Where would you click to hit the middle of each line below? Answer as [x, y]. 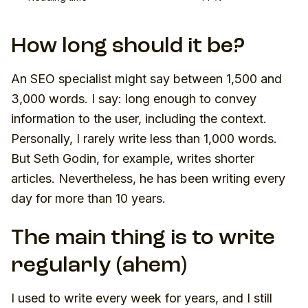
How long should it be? [128, 46]
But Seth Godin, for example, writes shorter [133, 158]
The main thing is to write [143, 238]
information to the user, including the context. [139, 118]
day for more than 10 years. [88, 198]
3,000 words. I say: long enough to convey [134, 98]
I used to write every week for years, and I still [142, 298]
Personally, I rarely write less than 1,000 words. [144, 138]
